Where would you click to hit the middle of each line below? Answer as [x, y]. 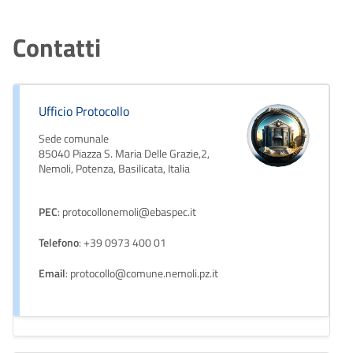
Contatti [57, 47]
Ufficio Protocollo [84, 111]
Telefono [59, 242]
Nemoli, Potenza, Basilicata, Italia [114, 168]
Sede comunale [74, 138]
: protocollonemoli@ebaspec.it [127, 212]
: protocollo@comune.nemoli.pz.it [142, 273]
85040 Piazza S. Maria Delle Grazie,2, [124, 153]
